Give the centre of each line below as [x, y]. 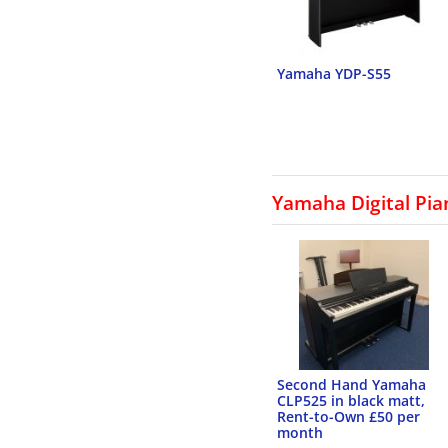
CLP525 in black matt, [351, 400]
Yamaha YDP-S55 [334, 73]
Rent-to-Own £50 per [348, 416]
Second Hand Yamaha [351, 384]
